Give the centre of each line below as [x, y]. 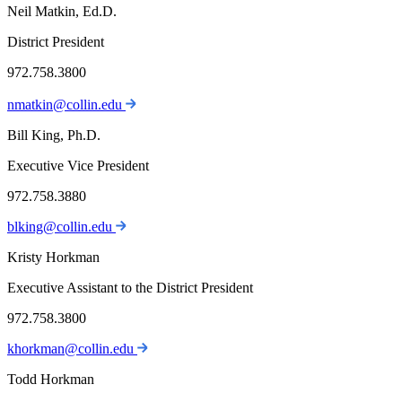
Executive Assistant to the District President [130, 288]
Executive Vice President [78, 166]
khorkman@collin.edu [72, 349]
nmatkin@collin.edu [66, 105]
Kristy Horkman [53, 258]
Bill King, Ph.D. [54, 135]
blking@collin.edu [61, 227]
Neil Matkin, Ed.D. [62, 12]
